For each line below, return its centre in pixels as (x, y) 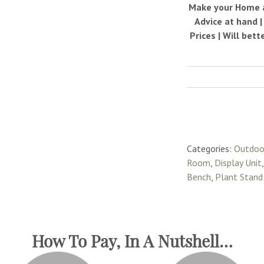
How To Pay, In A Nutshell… (132, 241)
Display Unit (238, 163)
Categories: (211, 149)
